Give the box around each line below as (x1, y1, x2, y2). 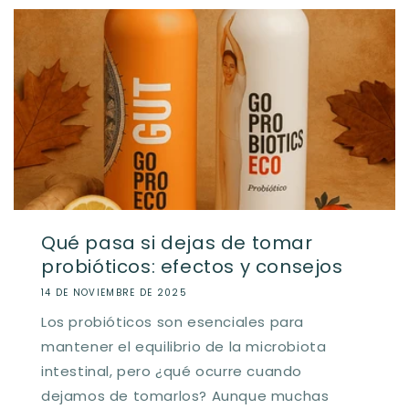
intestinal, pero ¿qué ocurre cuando (41, 361, 303, 381)
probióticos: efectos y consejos (41, 253, 343, 279)
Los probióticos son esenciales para (41, 311, 305, 331)
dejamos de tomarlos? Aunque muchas (41, 385, 330, 405)
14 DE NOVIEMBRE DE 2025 (41, 285, 187, 299)
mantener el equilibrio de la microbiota (41, 336, 327, 356)
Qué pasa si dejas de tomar (41, 229, 313, 256)
